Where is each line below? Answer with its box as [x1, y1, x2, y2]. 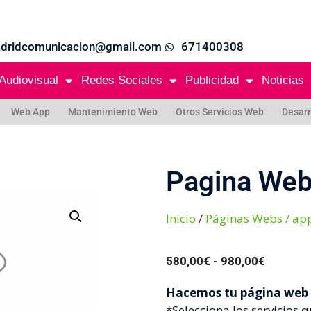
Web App [11, 106, 50, 117]
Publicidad [185, 74, 239, 87]
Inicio [166, 210, 196, 226]
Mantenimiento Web [68, 106, 158, 117]
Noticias [262, 74, 304, 87]
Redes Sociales [81, 74, 162, 87]
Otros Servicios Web [176, 106, 264, 117]
